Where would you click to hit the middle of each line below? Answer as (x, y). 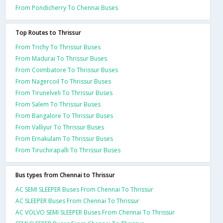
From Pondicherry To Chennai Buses (67, 8)
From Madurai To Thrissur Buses (61, 58)
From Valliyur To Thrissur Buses (60, 127)
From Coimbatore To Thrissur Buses (67, 70)
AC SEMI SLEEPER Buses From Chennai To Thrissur (84, 189)
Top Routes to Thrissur (48, 33)
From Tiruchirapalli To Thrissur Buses (68, 150)
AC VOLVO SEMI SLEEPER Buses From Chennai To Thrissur (95, 212)
